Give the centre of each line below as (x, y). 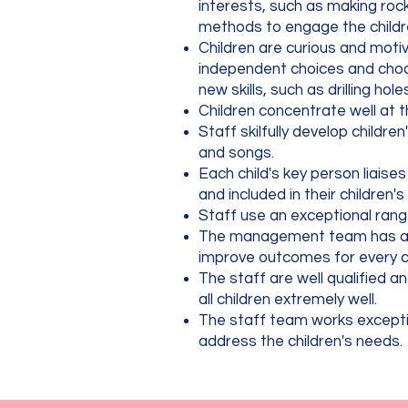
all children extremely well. (288, 300)
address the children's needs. (302, 342)
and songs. (236, 153)
